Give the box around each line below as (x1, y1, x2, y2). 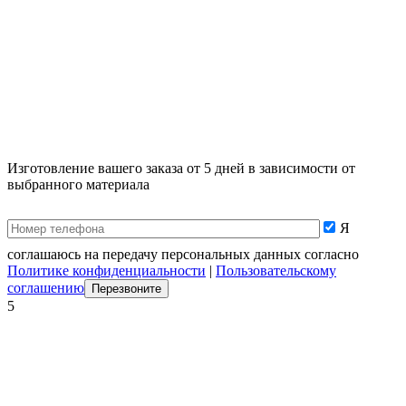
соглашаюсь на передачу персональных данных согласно (7, 246, 359, 262)
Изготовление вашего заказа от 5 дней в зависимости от (7, 159, 355, 176)
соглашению (7, 279, 84, 295)
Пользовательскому (216, 262, 336, 278)
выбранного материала (7, 176, 150, 192)
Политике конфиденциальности (7, 262, 206, 278)
